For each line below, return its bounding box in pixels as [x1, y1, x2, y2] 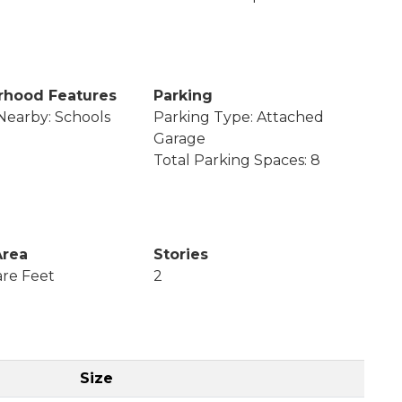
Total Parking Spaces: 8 [153, 151, 321, 169]
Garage [153, 129, 206, 147]
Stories [153, 245, 209, 263]
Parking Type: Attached [153, 108, 325, 126]
